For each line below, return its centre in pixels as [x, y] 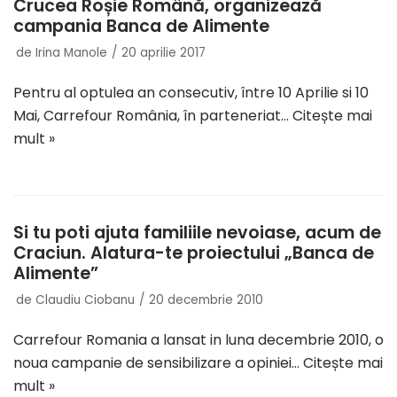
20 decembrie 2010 [206, 300]
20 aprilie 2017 [163, 53]
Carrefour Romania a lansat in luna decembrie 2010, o [198, 340]
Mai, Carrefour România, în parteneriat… [153, 116]
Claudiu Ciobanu [85, 300]
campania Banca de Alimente [141, 27]
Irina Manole [71, 53]
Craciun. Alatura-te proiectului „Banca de [194, 253]
